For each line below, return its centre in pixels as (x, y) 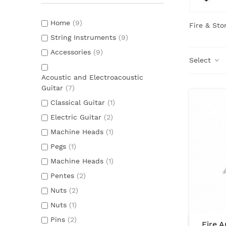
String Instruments (84, 37)
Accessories (72, 52)
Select (201, 60)
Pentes (64, 176)
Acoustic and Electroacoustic (92, 77)
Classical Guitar (79, 102)
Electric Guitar (77, 117)
